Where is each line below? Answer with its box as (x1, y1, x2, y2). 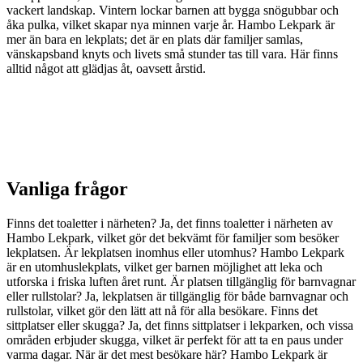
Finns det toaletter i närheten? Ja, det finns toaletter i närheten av (6, 216, 333, 230)
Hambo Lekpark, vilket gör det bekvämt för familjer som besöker (6, 230, 339, 245)
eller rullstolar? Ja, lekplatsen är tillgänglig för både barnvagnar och (6, 288, 348, 303)
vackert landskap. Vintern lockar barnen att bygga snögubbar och (6, 3, 339, 17)
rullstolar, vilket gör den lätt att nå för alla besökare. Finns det (6, 303, 318, 318)
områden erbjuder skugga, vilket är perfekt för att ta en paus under (6, 332, 343, 347)
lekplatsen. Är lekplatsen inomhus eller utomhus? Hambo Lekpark (6, 245, 344, 259)
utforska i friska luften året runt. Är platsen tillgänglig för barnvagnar (6, 274, 356, 288)
